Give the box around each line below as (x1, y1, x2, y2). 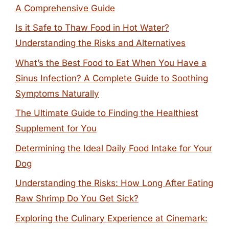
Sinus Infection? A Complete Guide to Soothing (15, 73, 208, 83)
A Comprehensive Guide (15, 3, 115, 13)
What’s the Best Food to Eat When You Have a (15, 57, 207, 68)
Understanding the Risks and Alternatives (15, 38, 186, 48)
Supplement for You (15, 123, 97, 133)
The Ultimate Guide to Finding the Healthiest (15, 108, 198, 118)
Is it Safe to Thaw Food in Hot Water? (15, 22, 169, 33)
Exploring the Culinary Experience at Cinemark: (15, 213, 208, 223)
